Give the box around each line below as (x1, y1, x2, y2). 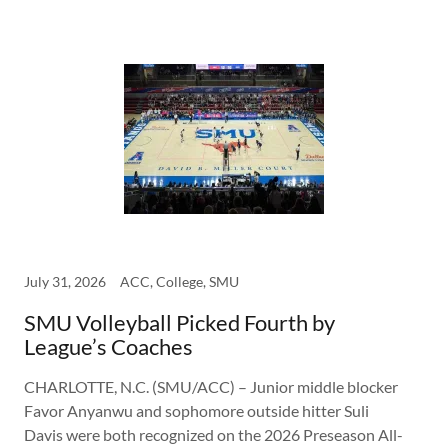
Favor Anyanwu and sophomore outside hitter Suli (24, 401, 369, 421)
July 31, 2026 (24, 273, 106, 291)
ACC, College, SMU (120, 273, 239, 291)
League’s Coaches (24, 333, 193, 361)
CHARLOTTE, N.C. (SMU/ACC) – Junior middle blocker (24, 377, 398, 397)
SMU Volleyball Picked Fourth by (24, 309, 335, 337)
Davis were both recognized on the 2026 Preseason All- (24, 425, 403, 445)
